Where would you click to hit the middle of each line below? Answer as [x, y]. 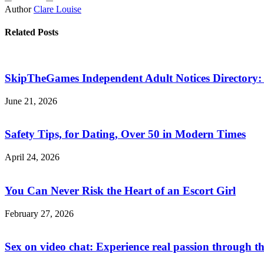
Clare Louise [57, 9]
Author [18, 9]
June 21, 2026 [31, 101]
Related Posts [32, 32]
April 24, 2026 [32, 157]
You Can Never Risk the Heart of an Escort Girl [120, 190]
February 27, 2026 [39, 213]
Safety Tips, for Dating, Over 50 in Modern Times [125, 134]
